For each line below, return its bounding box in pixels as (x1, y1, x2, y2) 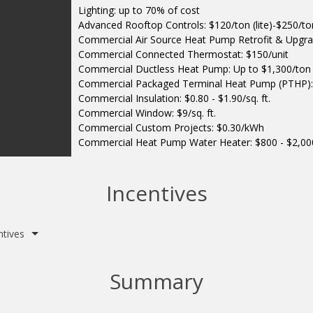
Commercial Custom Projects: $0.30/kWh (78, 121, 265, 135)
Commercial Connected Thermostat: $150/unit (78, 48, 289, 61)
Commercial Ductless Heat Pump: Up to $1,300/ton (78, 62, 312, 76)
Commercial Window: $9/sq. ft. (78, 106, 217, 120)
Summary (110, 266, 203, 296)
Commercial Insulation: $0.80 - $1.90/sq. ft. (78, 92, 271, 105)
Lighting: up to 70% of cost (78, 3, 201, 17)
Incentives (105, 179, 208, 208)
